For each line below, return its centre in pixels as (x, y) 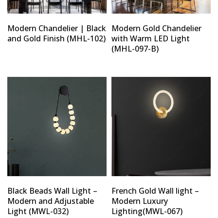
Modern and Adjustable (51, 201)
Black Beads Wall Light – (52, 191)
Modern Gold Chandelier (156, 28)
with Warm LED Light (151, 38)
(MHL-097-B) (135, 48)
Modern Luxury (140, 201)
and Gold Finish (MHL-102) (56, 38)
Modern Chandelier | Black (57, 28)
